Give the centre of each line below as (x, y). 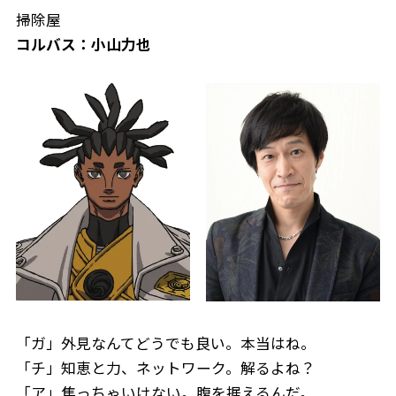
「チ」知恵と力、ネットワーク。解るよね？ (165, 367)
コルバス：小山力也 (83, 45)
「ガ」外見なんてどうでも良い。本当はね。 (165, 343)
